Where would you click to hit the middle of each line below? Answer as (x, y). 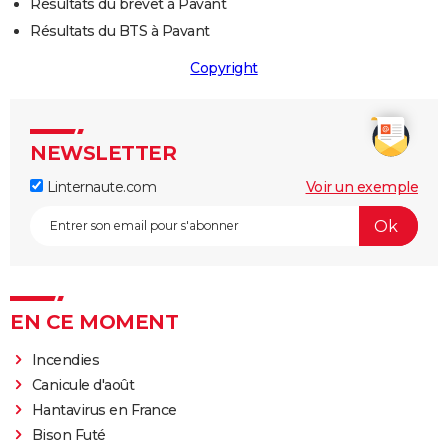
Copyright (224, 68)
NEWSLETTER (103, 153)
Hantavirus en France (104, 410)
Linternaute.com (99, 187)
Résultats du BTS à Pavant (120, 31)
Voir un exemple (361, 187)
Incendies (65, 360)
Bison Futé (68, 435)
